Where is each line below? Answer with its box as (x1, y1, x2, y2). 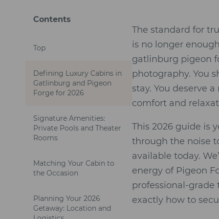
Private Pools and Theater (33, 124, 121, 132)
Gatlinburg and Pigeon (33, 79, 111, 88)
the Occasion (33, 169, 78, 177)
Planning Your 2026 (33, 194, 100, 203)
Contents (33, 15, 71, 24)
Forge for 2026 (33, 88, 84, 97)
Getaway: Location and (33, 204, 111, 213)
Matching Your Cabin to (33, 159, 114, 168)
